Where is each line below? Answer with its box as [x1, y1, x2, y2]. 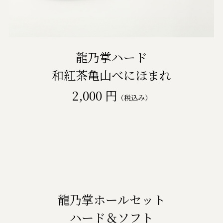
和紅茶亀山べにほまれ [52, 66, 171, 84]
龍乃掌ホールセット [58, 190, 165, 208]
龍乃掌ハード [76, 48, 147, 66]
